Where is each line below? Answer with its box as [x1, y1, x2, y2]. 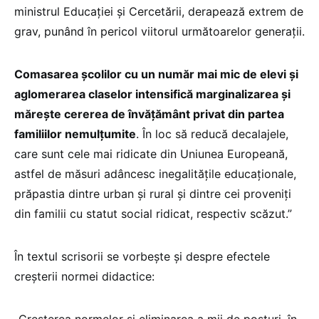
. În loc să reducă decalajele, [136, 127, 288, 141]
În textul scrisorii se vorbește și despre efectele [14, 249, 270, 263]
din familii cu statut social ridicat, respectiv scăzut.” [14, 206, 292, 221]
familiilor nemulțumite [14, 127, 136, 141]
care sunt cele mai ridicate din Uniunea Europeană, [14, 147, 288, 161]
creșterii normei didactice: [14, 269, 155, 283]
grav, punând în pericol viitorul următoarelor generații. [14, 24, 305, 38]
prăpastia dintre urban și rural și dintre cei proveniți [14, 187, 291, 201]
